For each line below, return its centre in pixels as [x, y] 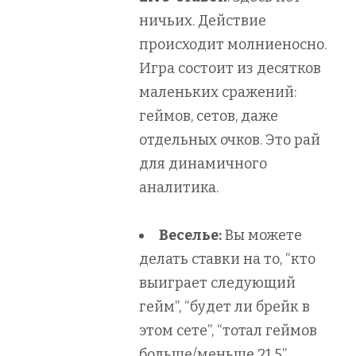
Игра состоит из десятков [230, 68]
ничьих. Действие [203, 20]
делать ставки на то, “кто [227, 259]
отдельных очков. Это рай [230, 139]
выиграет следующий [217, 282]
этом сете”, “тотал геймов [228, 330]
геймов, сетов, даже [209, 116]
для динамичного [203, 163]
